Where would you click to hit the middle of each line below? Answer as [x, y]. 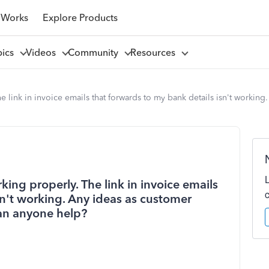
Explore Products [80, 17]
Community [95, 52]
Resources [155, 52]
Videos [43, 52]
